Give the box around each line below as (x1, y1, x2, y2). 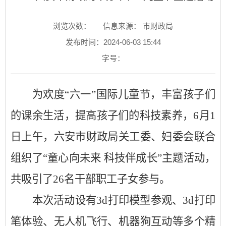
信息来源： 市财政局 (103, 22, 173, 30)
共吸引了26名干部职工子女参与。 (11, 173, 170, 185)
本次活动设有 (32, 194, 97, 206)
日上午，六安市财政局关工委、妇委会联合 (11, 131, 215, 143)
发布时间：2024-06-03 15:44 (65, 38, 161, 46)
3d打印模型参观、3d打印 (96, 194, 216, 206)
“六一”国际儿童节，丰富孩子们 (65, 88, 216, 100)
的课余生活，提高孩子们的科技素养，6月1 (11, 109, 215, 122)
